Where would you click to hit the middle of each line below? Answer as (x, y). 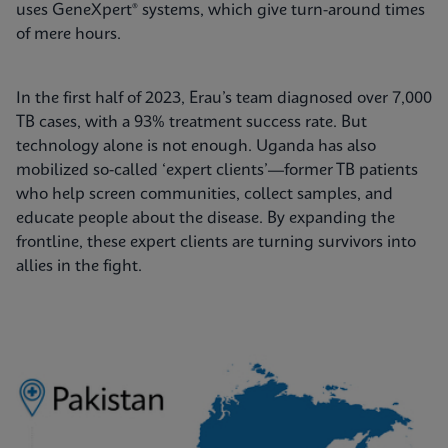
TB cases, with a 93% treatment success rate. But (191, 123)
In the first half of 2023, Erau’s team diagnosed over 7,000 (224, 99)
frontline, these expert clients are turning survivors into (216, 243)
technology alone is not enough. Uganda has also (196, 147)
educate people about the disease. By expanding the (205, 219)
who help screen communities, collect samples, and (204, 195)
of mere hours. (68, 35)
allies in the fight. (79, 267)
